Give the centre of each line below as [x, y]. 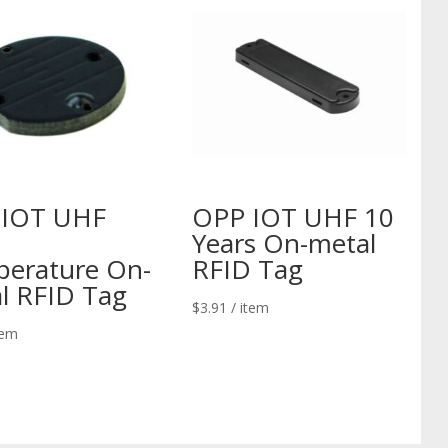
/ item [249, 308]
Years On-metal [283, 243]
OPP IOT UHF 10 [292, 217]
